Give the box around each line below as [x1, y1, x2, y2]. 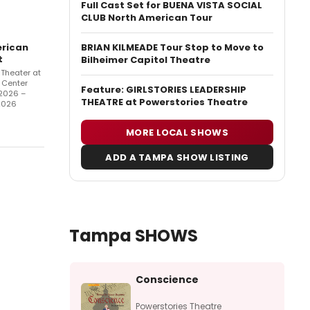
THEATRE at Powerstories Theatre [81, 95, 248, 109]
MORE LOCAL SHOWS [126, 125, 228, 139]
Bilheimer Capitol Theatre [81, 53, 210, 66]
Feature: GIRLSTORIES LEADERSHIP [81, 83, 246, 96]
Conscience [136, 272, 199, 286]
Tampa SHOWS [69, 224, 198, 247]
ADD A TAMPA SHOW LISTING [105, 150, 249, 164]
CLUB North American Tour [81, 11, 212, 24]
